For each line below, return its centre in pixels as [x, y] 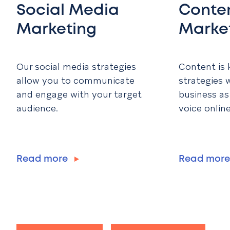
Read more [43, 159]
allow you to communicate [75, 81]
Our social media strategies [76, 67]
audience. [37, 108]
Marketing [56, 29]
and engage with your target [79, 94]
